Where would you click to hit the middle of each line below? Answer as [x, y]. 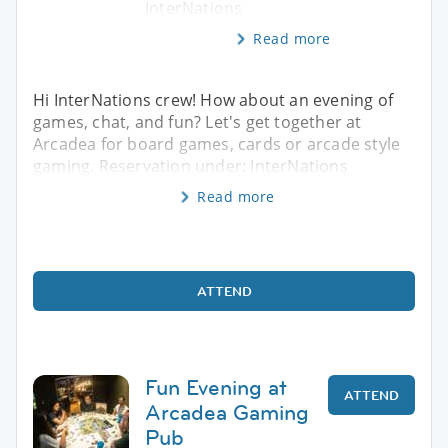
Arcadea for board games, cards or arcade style [217, 143]
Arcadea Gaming [227, 412]
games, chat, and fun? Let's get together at [197, 121]
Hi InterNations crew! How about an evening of [213, 99]
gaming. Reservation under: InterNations [190, 165]
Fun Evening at [216, 387]
